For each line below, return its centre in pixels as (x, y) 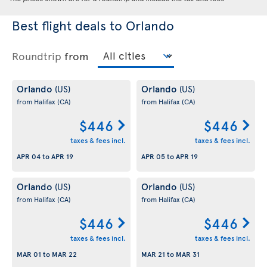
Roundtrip (37, 55)
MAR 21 (153, 254)
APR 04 (29, 156)
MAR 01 (29, 254)
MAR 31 (188, 254)
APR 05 (153, 156)
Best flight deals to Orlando (93, 25)
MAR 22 (64, 254)
